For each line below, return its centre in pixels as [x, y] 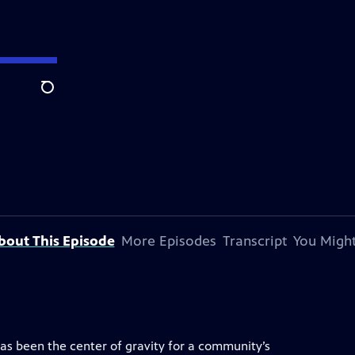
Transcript [254, 241]
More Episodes [168, 241]
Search [60, 96]
